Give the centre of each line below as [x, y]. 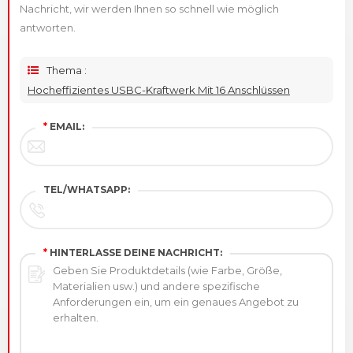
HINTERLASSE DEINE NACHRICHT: [135, 252]
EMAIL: [66, 126]
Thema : [67, 70]
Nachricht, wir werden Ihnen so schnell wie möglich [149, 8]
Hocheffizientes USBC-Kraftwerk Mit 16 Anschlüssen [159, 89]
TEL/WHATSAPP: [87, 189]
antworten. [48, 27]
